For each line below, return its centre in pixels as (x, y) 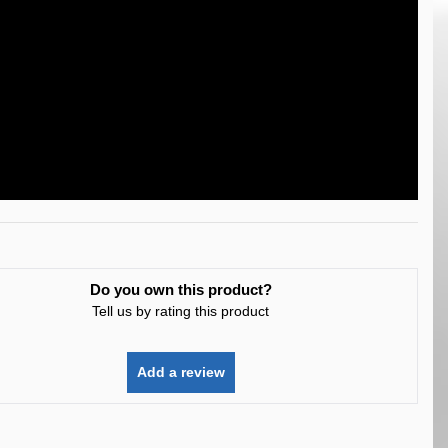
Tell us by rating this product (181, 311)
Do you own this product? (180, 289)
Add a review (180, 372)
